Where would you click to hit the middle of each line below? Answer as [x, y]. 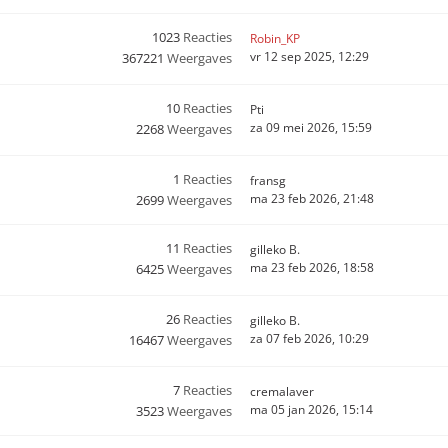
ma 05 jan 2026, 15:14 [311, 409]
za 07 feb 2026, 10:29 [309, 338]
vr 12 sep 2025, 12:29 [309, 56]
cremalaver [282, 391]
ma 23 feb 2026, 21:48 [312, 198]
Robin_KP [275, 38]
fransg [268, 180]
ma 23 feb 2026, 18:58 [312, 267]
